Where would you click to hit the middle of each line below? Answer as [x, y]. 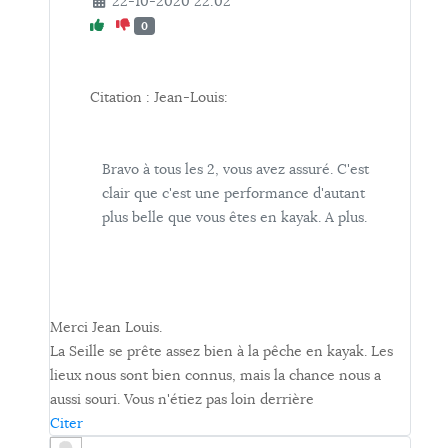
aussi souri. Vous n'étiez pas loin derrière [182, 399]
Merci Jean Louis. [106, 327]
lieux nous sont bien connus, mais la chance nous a [215, 375]
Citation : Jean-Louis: [159, 97]
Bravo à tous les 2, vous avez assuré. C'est [235, 169]
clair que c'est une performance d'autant [233, 193]
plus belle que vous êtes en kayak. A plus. [234, 217]
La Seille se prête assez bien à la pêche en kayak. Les [221, 351]
